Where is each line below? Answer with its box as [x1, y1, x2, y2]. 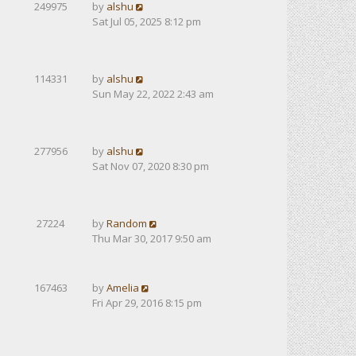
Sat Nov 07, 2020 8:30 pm [92, 159, 209, 173]
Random [106, 216, 147, 230]
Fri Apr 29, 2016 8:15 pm [92, 296, 202, 310]
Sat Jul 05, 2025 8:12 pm [92, 14, 201, 29]
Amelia [106, 281, 139, 295]
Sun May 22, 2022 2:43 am [92, 87, 214, 101]
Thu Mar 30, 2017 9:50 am [92, 231, 211, 246]
